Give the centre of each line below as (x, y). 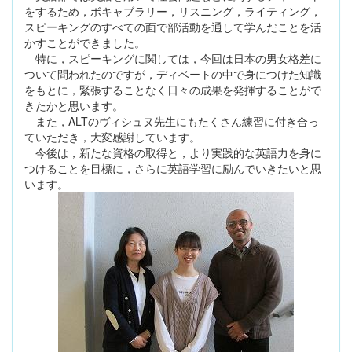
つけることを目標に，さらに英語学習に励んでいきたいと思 (173, 169)
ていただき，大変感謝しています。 (112, 137)
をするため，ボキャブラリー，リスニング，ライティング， (173, 11)
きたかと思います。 (74, 106)
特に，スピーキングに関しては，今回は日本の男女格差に (173, 59)
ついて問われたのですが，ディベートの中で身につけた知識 (173, 74)
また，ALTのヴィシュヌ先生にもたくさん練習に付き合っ (172, 121)
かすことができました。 (85, 43)
